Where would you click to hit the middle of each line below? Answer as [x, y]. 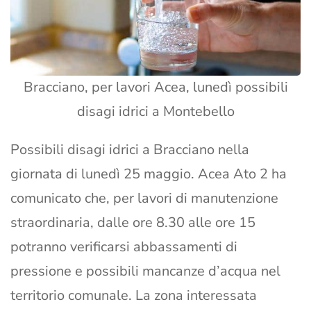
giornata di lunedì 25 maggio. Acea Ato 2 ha [149, 174]
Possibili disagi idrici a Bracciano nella [130, 150]
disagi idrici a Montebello [155, 112]
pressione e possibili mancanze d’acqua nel [145, 271]
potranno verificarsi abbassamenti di [124, 247]
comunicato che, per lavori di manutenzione [144, 199]
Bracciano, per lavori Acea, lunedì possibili [155, 87]
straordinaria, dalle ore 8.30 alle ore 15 [133, 223]
